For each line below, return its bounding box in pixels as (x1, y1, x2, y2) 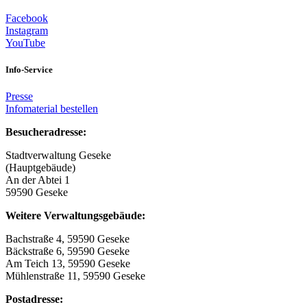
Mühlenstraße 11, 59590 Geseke (5, 269, 145, 282)
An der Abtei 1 (5, 173, 70, 186)
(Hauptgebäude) (5, 161, 75, 173)
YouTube (5, 36, 45, 49)
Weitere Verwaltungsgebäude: (5, 209, 145, 221)
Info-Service (5, 64, 53, 75)
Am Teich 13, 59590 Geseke (5, 257, 130, 269)
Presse (5, 90, 33, 102)
